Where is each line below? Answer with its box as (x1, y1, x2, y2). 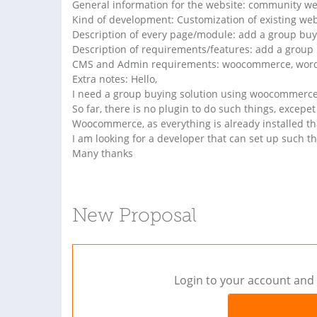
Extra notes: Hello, (72, 71, 157, 86)
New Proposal (72, 207, 197, 226)
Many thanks (72, 146, 133, 160)
